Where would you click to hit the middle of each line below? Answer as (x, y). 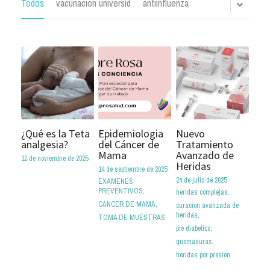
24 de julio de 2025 (201, 180)
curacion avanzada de (207, 205)
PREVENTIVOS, (122, 191)
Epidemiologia (131, 133)
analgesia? (45, 144)
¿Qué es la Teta (55, 133)
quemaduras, (195, 241)
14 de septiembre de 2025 (133, 169)
